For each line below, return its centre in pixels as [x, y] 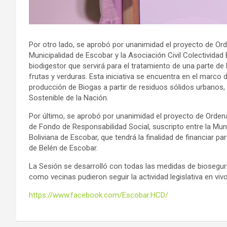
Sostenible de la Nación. [69, 98]
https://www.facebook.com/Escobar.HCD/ [99, 195]
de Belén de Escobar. [63, 148]
